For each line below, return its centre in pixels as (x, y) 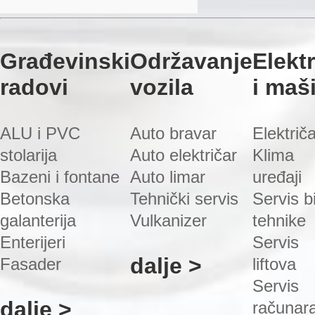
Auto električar (184, 155)
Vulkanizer (168, 220)
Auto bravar (173, 133)
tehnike (279, 220)
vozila (162, 87)
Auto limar (168, 177)
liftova (274, 264)
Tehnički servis (184, 199)
